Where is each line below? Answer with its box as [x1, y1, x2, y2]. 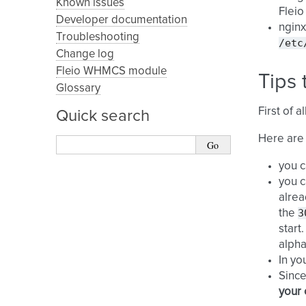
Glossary [56, 83, 100, 94]
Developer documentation [56, 14, 187, 26]
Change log [56, 48, 114, 60]
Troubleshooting [56, 31, 139, 43]
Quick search [56, 108, 150, 124]
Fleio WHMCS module [56, 66, 167, 77]
